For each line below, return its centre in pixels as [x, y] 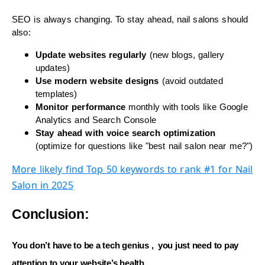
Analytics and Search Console [96, 120]
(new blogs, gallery [185, 55]
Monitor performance [80, 107]
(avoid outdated [191, 81]
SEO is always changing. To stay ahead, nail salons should [130, 19]
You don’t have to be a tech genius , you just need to [118, 246]
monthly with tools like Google [186, 107]
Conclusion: [51, 214]
